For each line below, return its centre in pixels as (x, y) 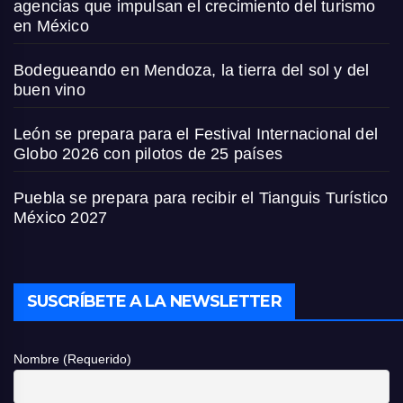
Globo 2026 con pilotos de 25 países (148, 153)
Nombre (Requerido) (72, 359)
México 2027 (61, 217)
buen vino (49, 90)
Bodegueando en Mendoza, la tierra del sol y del (192, 70)
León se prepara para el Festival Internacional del (196, 134)
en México (51, 26)
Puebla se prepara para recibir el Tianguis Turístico (201, 197)
